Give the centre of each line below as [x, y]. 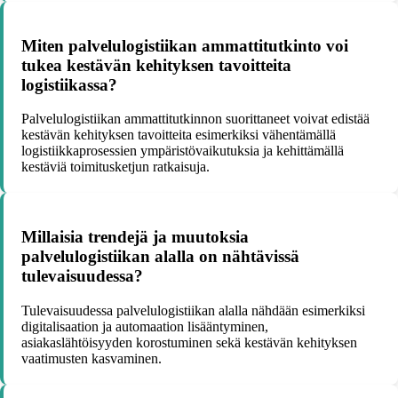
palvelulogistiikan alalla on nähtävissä [160, 257]
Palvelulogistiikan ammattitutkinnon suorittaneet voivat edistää [195, 119]
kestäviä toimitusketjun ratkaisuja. [115, 167]
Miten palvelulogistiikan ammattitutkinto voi [185, 45]
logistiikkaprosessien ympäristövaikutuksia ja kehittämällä [183, 151]
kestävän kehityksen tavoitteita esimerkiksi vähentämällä [179, 135]
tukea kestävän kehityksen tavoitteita [156, 65]
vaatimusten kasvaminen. [92, 358]
